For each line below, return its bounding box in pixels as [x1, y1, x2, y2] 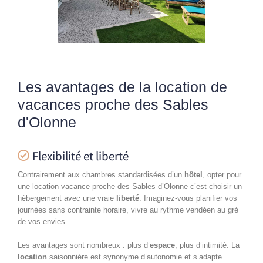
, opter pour [203, 170, 241, 179]
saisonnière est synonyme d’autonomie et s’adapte [47, 252, 222, 261]
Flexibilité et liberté [32, 147, 129, 164]
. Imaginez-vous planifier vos [139, 193, 237, 203]
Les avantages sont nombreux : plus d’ [18, 240, 150, 249]
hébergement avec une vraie [18, 193, 116, 203]
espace [150, 240, 175, 249]
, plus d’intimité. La [175, 240, 240, 249]
